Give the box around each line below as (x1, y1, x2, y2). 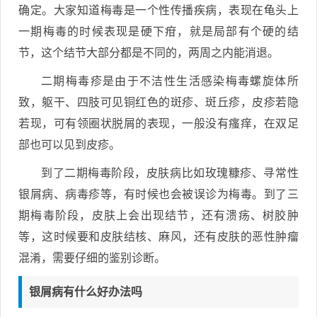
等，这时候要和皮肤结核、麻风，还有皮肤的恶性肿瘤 (18, 231, 299, 243)
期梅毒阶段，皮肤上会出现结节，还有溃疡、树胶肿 (18, 209, 299, 221)
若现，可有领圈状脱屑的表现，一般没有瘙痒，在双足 (18, 117, 299, 129)
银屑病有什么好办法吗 (29, 286, 142, 298)
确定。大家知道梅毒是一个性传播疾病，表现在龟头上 (18, 4, 299, 16)
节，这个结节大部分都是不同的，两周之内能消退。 (18, 47, 279, 59)
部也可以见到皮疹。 (18, 139, 120, 151)
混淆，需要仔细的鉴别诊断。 (18, 252, 166, 264)
